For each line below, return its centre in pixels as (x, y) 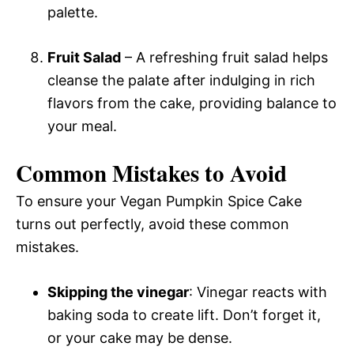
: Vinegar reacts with (258, 292)
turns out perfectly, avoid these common (153, 224)
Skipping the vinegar (118, 292)
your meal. (82, 126)
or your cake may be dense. (140, 337)
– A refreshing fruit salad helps (224, 57)
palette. (73, 12)
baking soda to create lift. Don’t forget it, (184, 314)
